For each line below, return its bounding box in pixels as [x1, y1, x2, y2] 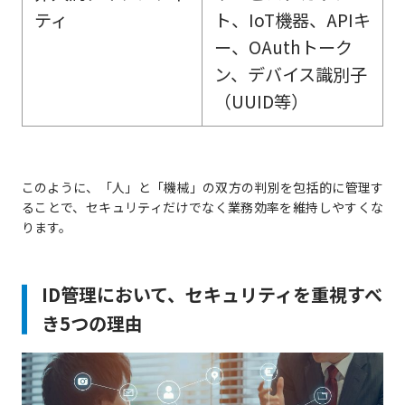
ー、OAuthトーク [213, 34, 353, 61]
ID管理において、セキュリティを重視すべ [41, 281, 382, 308]
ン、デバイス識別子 [213, 61, 367, 88]
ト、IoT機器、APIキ [213, 7, 371, 33]
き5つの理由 [41, 310, 143, 337]
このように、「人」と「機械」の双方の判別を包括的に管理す [21, 178, 384, 197]
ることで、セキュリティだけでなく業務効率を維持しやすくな [21, 198, 384, 217]
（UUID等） [213, 89, 308, 115]
